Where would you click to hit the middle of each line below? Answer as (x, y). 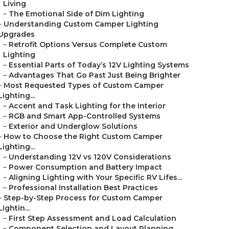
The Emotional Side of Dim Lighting (76, 14)
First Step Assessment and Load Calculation (93, 218)
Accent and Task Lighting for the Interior (87, 106)
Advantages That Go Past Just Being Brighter (95, 75)
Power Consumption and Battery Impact (85, 167)
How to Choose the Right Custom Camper (83, 136)
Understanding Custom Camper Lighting (81, 24)
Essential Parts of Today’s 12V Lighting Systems (99, 65)
